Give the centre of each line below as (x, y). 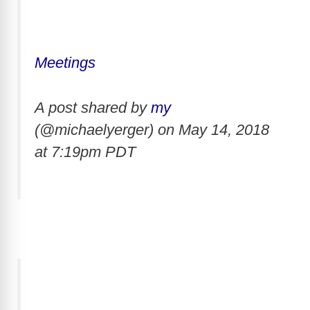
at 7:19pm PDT (85, 152)
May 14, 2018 (224, 129)
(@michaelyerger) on (107, 129)
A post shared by (93, 107)
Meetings (65, 63)
